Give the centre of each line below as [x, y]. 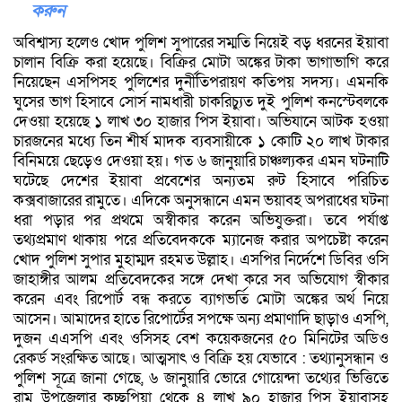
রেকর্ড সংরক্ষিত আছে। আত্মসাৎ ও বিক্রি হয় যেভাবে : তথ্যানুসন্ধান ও [201, 358]
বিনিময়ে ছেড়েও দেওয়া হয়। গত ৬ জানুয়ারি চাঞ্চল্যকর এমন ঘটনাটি [201, 161]
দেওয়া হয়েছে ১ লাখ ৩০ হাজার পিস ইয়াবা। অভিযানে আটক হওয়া [201, 121]
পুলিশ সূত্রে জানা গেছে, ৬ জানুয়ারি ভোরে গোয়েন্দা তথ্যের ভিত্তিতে [201, 378]
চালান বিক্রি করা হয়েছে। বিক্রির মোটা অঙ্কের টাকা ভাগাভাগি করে [201, 62]
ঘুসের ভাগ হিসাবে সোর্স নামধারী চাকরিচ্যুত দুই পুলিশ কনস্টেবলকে [201, 101]
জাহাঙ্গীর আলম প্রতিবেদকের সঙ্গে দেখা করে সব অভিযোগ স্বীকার [201, 279]
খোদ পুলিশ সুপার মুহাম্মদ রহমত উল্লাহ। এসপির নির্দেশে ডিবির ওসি [201, 259]
